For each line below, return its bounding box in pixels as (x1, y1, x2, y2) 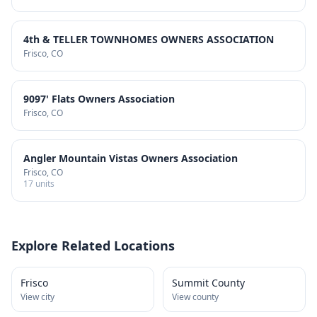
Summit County (172, 276, 245, 289)
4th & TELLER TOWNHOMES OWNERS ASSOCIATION (23, 33, 274, 46)
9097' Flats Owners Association (23, 92, 175, 105)
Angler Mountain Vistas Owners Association (23, 151, 238, 165)
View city (21, 291, 54, 303)
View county (172, 291, 219, 303)
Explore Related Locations (11, 237, 175, 254)
